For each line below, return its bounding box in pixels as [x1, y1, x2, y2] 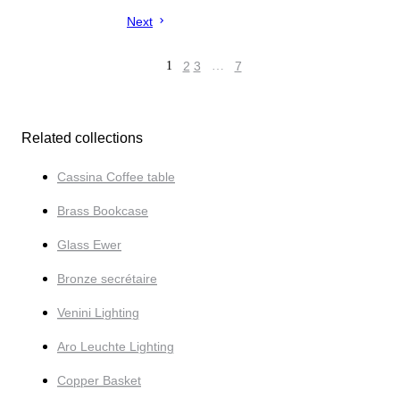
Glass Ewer [57, 237, 121, 252]
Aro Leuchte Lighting [57, 338, 174, 354]
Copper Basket [57, 372, 141, 387]
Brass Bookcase [57, 203, 148, 218]
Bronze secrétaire [57, 271, 157, 286]
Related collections [21, 129, 143, 146]
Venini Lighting [57, 304, 139, 320]
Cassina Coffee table [57, 169, 175, 184]
